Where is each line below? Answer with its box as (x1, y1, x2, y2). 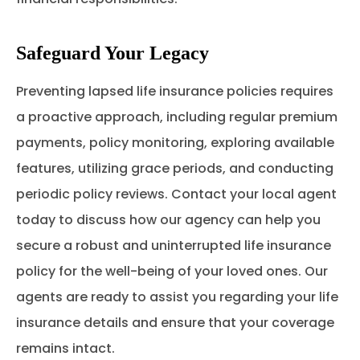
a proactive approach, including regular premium (16, 107, 337, 126)
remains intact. (16, 338, 115, 358)
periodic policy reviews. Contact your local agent (16, 184, 337, 203)
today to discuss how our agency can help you (16, 210, 321, 229)
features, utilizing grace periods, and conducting (16, 158, 333, 178)
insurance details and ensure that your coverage (16, 313, 334, 332)
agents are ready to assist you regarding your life (16, 287, 338, 306)
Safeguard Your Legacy (16, 42, 209, 63)
